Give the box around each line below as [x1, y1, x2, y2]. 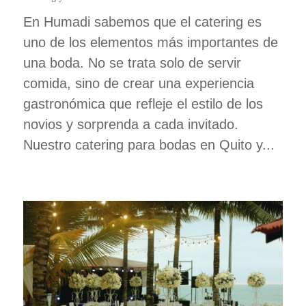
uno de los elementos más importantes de [23, 35, 278, 51]
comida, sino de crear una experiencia [23, 76, 254, 92]
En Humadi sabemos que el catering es [23, 14, 262, 30]
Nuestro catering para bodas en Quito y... [23, 137, 275, 153]
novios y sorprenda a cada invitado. [23, 117, 238, 133]
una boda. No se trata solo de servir [23, 55, 241, 71]
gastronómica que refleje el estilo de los [23, 96, 263, 112]
